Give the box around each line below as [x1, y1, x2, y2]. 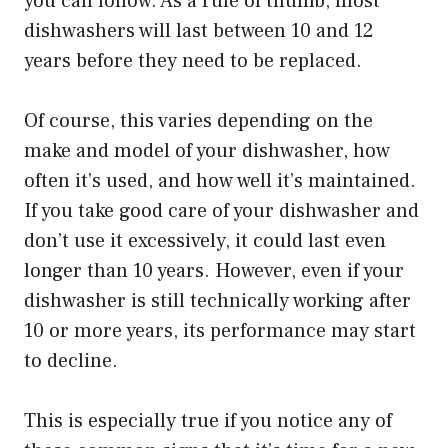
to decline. [24, 348, 118, 375]
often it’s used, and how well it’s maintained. [24, 168, 416, 195]
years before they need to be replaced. [24, 48, 362, 75]
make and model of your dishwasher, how [24, 138, 390, 165]
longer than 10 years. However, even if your [24, 258, 404, 285]
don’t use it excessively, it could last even [24, 228, 386, 255]
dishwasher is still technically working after [24, 288, 411, 315]
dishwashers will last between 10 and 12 [24, 18, 374, 45]
